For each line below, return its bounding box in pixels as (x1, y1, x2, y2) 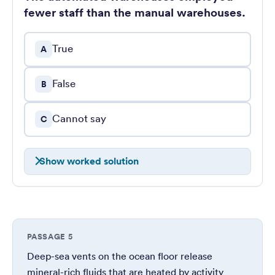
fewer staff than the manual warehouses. (24, 4, 246, 21)
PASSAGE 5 (26, 231, 73, 243)
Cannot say (52, 112, 107, 125)
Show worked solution (39, 155, 139, 168)
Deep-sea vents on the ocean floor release (26, 250, 212, 263)
